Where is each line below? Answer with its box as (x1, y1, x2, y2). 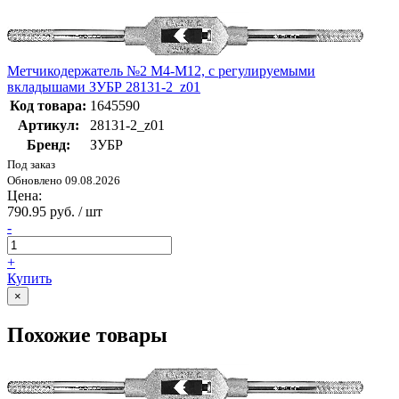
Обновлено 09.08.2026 (7, 173, 120, 187)
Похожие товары (7, 322, 167, 346)
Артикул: (17, 117, 79, 133)
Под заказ (7, 157, 55, 171)
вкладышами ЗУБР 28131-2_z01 (7, 78, 200, 94)
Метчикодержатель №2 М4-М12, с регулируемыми (7, 62, 315, 78)
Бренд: (26, 136, 70, 152)
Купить (7, 270, 52, 286)
